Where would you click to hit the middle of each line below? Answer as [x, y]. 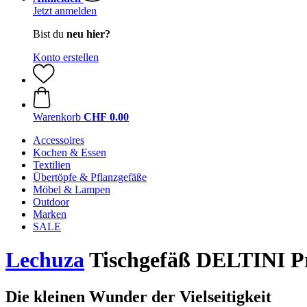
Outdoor [51, 202]
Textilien [52, 165]
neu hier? [88, 34]
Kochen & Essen [70, 152]
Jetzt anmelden [65, 11]
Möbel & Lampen [72, 189]
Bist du [50, 34]
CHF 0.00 [106, 117]
